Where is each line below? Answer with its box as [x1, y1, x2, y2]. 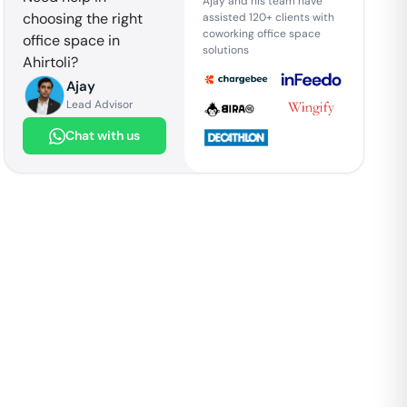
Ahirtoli [23, 53, 72, 72]
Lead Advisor [66, 97, 134, 112]
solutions [202, 42, 249, 57]
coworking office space [202, 25, 321, 41]
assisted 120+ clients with [202, 9, 334, 25]
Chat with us [65, 127, 140, 144]
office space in [23, 31, 121, 50]
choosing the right [23, 9, 144, 28]
